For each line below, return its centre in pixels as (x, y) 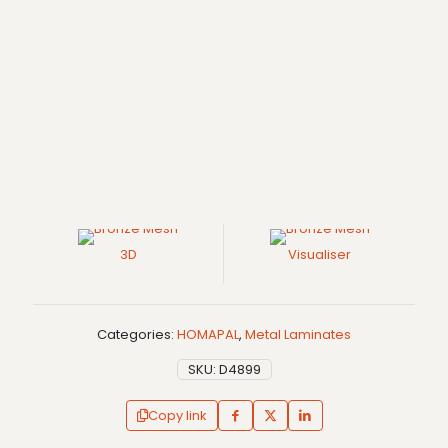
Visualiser (319, 254)
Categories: (137, 334)
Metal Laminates (298, 334)
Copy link (177, 415)
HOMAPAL (208, 334)
